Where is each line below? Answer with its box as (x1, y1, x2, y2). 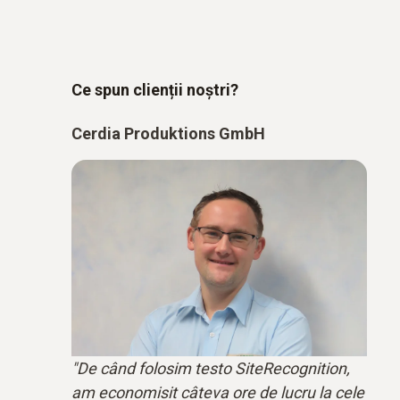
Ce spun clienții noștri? (71, 80, 238, 99)
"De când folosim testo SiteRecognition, (71, 359, 350, 379)
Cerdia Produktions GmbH (71, 124, 265, 143)
